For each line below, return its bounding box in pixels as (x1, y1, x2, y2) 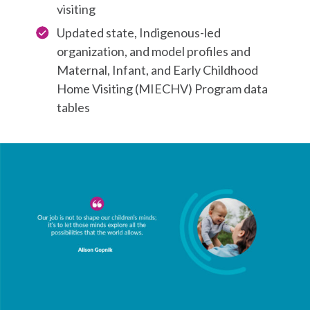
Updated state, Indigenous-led (57, 24, 221, 40)
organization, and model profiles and (57, 43, 251, 59)
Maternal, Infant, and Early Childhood (57, 62, 259, 77)
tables (57, 99, 91, 115)
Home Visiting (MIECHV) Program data (57, 80, 268, 96)
